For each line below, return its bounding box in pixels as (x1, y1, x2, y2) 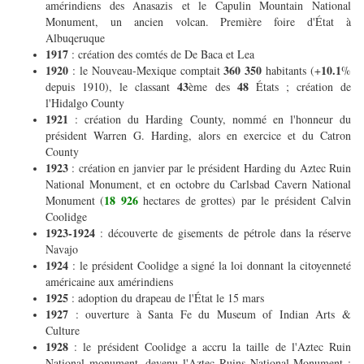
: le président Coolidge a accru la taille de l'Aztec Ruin (74, 339, 352, 355)
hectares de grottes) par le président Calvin (137, 193, 352, 209)
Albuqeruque (45, 30, 109, 46)
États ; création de (255, 79, 352, 95)
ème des (188, 79, 237, 95)
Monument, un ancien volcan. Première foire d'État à (45, 14, 351, 30)
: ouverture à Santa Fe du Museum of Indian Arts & (75, 306, 352, 323)
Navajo (45, 241, 82, 258)
